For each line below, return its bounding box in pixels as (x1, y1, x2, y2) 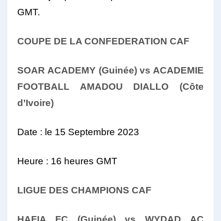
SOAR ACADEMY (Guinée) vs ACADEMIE (17, 65, 204, 76)
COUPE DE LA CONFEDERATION (17, 36, 167, 47)
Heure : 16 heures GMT (17, 156, 117, 167)
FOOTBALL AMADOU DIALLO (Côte (17, 81, 204, 92)
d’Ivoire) (17, 98, 54, 109)
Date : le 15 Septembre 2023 (17, 127, 139, 138)
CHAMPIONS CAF (71, 185, 151, 196)
